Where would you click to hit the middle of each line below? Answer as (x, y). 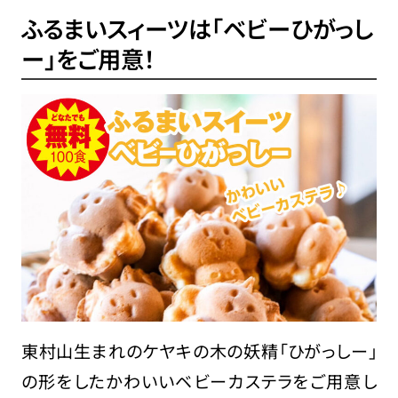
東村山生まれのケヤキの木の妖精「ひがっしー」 (199, 350)
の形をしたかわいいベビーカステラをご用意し (199, 381)
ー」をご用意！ (88, 59)
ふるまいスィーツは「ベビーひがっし (197, 29)
